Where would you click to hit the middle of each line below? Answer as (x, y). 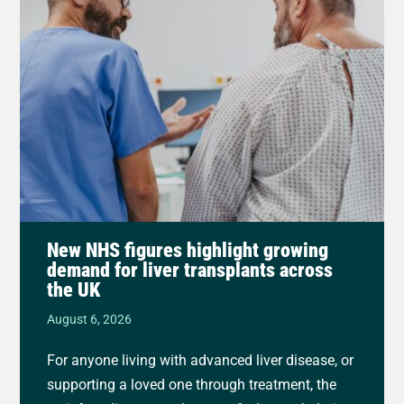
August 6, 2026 (90, 319)
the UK (74, 289)
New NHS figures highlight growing (188, 250)
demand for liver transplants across (190, 270)
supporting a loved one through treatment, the (192, 384)
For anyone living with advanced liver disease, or (201, 360)
